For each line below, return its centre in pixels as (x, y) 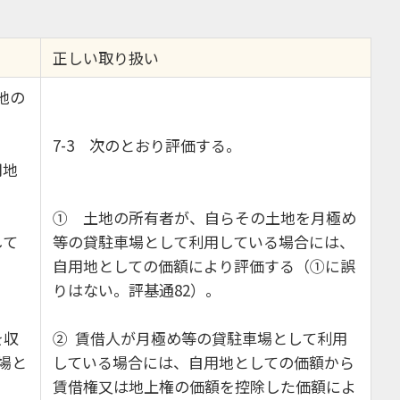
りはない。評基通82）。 (136, 289)
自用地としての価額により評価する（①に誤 (204, 265)
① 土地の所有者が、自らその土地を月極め (204, 217)
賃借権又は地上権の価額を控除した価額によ (204, 386)
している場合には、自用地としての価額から (203, 362)
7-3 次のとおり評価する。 (146, 145)
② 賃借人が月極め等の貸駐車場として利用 (200, 337)
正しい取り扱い (105, 57)
